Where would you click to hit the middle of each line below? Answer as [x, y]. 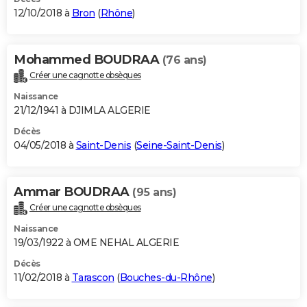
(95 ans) [154, 192]
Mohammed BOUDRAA [88, 59]
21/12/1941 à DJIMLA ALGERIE [82, 110]
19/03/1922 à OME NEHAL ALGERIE [96, 242]
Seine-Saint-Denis [179, 145]
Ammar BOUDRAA [73, 192]
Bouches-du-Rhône [166, 277]
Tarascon [93, 277]
